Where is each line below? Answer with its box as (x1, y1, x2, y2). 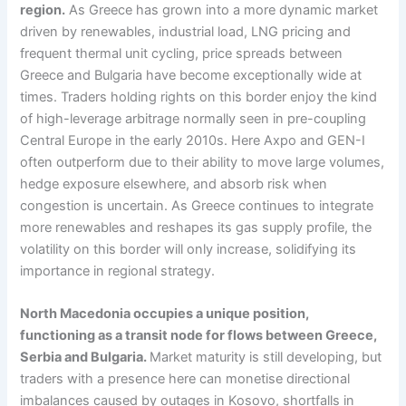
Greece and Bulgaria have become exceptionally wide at (20, 66, 362, 83)
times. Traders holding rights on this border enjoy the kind (20, 88, 378, 105)
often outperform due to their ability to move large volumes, (20, 153, 385, 170)
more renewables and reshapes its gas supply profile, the (20, 218, 372, 236)
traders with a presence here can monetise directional (20, 371, 351, 388)
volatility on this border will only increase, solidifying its (20, 240, 357, 257)
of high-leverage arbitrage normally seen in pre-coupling (20, 110, 367, 127)
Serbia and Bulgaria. (20, 349, 150, 366)
